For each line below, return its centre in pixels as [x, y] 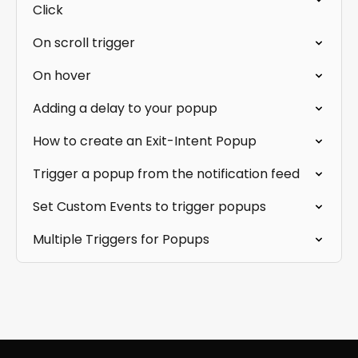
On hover [62, 76]
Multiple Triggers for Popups [121, 239]
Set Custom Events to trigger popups [149, 207]
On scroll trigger [84, 43]
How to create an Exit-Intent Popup [145, 141]
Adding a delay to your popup [125, 108]
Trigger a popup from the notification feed [166, 174]
